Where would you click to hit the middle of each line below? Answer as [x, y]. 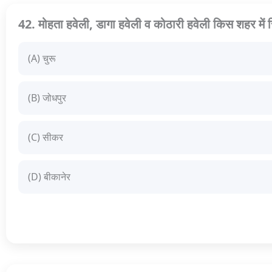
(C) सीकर [46, 138]
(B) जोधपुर [47, 98]
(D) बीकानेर [49, 177]
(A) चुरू [42, 59]
